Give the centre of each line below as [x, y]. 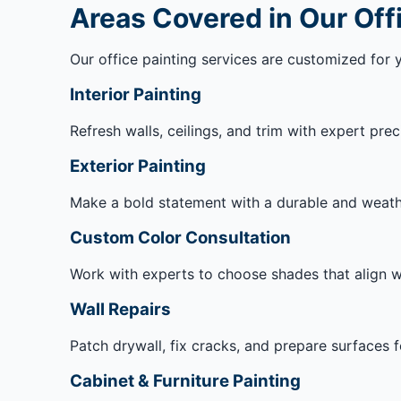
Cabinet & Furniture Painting [185, 381]
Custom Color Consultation [180, 238]
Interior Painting [135, 95]
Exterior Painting [137, 166]
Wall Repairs [120, 310]
